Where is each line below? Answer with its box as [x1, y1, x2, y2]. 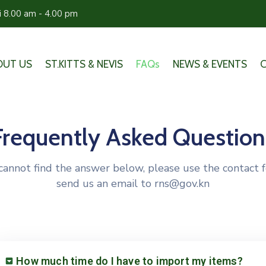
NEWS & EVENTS [172, 58, 247, 70]
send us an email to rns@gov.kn [56, 176, 210, 191]
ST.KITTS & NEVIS [45, 58, 123, 70]
